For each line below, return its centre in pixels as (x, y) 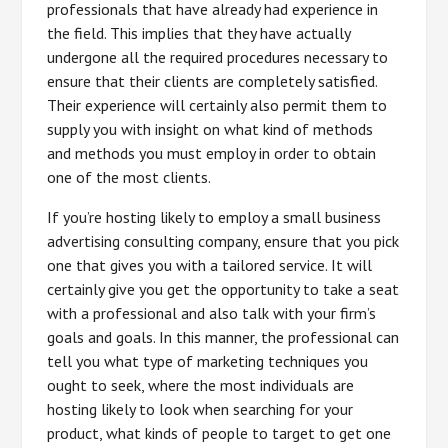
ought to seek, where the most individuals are (201, 385)
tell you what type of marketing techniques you (208, 361)
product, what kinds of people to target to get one (219, 433)
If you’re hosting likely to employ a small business (214, 217)
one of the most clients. (129, 177)
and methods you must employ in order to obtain (212, 153)
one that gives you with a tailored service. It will (210, 265)
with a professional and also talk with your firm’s (212, 313)
